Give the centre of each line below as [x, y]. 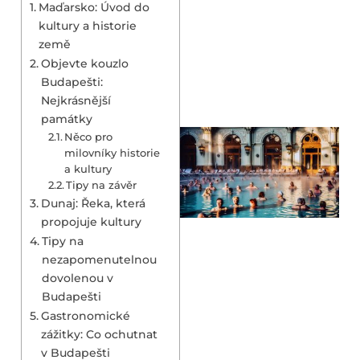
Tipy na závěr [102, 184]
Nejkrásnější [76, 100]
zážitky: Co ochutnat [99, 334]
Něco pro [89, 136]
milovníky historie [112, 152]
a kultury [88, 168]
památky [66, 119]
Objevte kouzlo [84, 63]
